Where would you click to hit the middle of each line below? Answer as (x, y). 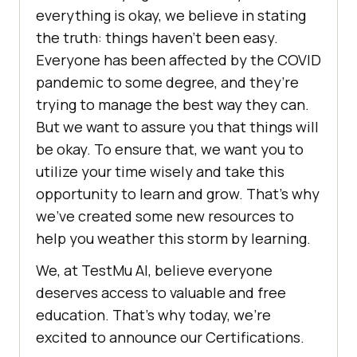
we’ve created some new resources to (165, 216)
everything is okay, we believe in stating (171, 16)
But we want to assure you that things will (177, 127)
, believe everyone (210, 271)
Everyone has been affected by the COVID (178, 60)
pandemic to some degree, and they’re (167, 82)
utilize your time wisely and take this (160, 172)
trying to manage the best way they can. (173, 105)
